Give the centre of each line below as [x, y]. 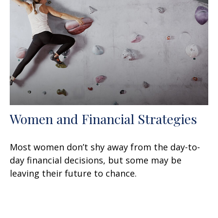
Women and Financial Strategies [103, 119]
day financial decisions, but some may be [96, 160]
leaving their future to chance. [73, 173]
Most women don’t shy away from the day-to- [105, 147]
